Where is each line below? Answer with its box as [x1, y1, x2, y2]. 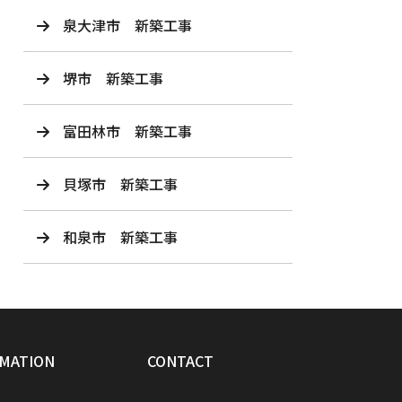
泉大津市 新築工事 [63, 14, 206, 36]
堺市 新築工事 [63, 67, 178, 89]
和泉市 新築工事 [63, 226, 178, 248]
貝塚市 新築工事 [63, 173, 178, 195]
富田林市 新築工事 [63, 120, 206, 142]
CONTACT [146, 350, 214, 371]
